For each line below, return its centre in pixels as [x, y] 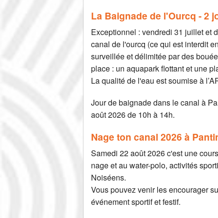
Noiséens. [109, 178]
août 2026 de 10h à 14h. [133, 115]
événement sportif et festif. [136, 202]
